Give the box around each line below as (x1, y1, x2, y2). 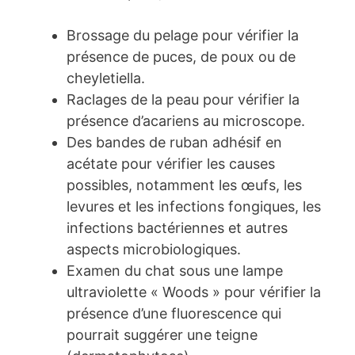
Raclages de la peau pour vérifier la (67, 91, 300, 109)
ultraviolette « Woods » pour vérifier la (67, 284, 321, 301)
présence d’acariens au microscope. (67, 113, 305, 130)
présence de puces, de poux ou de (67, 48, 296, 66)
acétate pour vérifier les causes (67, 155, 275, 173)
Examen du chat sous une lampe (67, 262, 283, 280)
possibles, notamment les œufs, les (67, 177, 302, 194)
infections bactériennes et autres (67, 219, 288, 237)
